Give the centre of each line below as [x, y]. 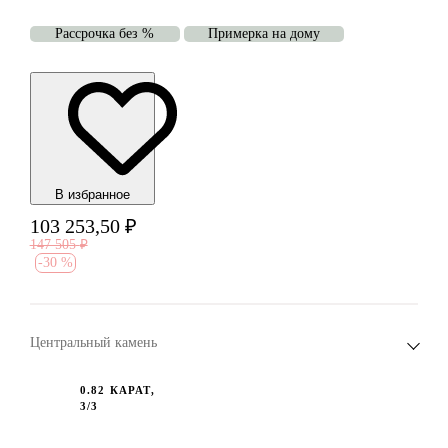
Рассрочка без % [105, 34]
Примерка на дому [263, 34]
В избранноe [92, 195]
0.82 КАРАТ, [117, 389]
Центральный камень [93, 342]
